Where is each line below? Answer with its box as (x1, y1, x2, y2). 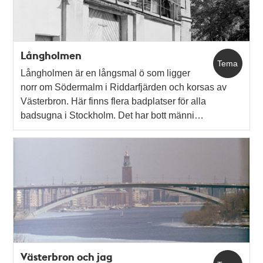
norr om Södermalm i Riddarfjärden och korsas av (21, 82, 227, 92)
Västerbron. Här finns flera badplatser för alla (21, 96, 207, 106)
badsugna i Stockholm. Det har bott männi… (21, 110, 204, 120)
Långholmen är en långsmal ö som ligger (21, 68, 191, 78)
